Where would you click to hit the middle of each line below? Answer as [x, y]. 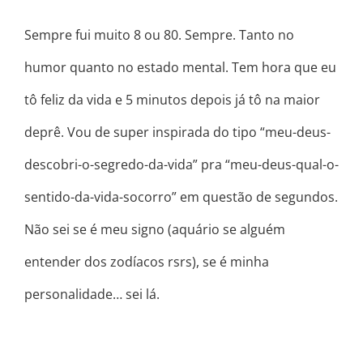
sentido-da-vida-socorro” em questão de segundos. [181, 197]
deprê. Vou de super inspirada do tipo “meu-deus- [177, 132]
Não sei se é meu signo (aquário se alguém [155, 230]
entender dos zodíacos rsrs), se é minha [147, 262]
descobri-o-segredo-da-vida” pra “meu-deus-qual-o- [181, 165]
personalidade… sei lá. [92, 295]
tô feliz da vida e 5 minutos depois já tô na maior [172, 100]
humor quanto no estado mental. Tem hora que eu [180, 68]
